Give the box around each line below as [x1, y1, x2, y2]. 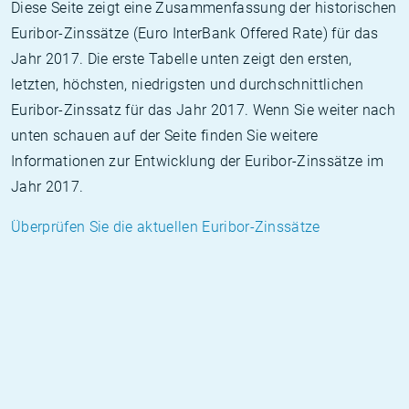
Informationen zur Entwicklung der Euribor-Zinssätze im [11, 152, 384, 170]
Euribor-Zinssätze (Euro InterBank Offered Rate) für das [11, 25, 379, 42]
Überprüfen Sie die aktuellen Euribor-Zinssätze [11, 218, 320, 236]
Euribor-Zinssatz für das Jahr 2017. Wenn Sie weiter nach [11, 101, 395, 119]
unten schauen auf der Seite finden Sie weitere [11, 127, 319, 144]
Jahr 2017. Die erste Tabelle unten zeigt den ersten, [11, 50, 352, 68]
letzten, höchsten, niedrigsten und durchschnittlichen [11, 76, 363, 93]
